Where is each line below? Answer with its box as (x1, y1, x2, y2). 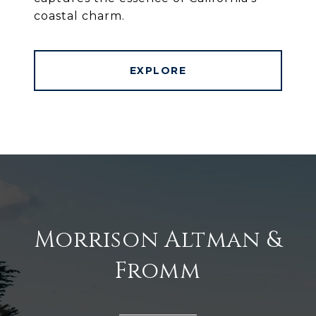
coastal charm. (34, 9, 125, 23)
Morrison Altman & (34, 225, 282, 256)
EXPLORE (129, 64, 187, 78)
